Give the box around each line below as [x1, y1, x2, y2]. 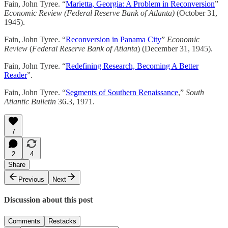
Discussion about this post [4, 195, 93, 205]
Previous [18, 176, 44, 184]
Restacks [48, 217, 76, 225]
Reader [4, 71, 27, 80]
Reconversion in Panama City [66, 35, 161, 44]
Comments [8, 217, 40, 225]
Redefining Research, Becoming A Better [66, 62, 198, 71]
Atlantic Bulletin [4, 97, 56, 106]
